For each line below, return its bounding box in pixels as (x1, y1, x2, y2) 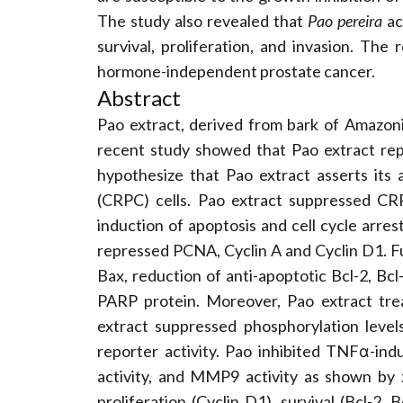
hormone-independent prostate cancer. (97, 61, 375, 82)
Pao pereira (307, 11, 382, 31)
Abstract (97, 85, 181, 112)
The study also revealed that (97, 11, 308, 31)
